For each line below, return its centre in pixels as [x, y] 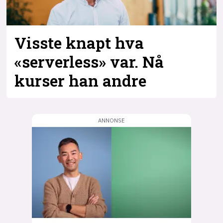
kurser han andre [81, 81]
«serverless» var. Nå [89, 62]
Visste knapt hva [79, 43]
